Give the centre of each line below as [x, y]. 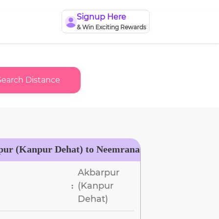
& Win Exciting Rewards [111, 27]
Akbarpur [99, 172]
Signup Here [101, 17]
